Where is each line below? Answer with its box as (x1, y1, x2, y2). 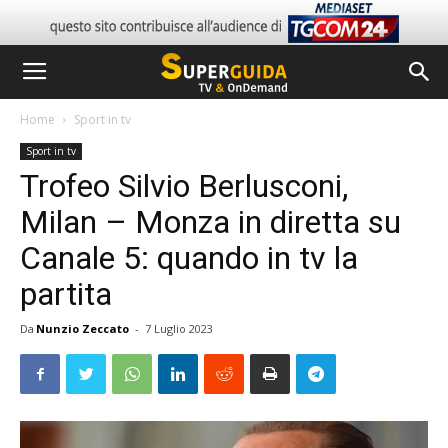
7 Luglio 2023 (145, 321, 213, 336)
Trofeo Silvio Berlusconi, (20, 167, 348, 205)
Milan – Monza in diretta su (20, 203, 401, 241)
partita (20, 275, 112, 313)
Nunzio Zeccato (36, 321, 129, 336)
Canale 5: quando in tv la (20, 239, 358, 277)
